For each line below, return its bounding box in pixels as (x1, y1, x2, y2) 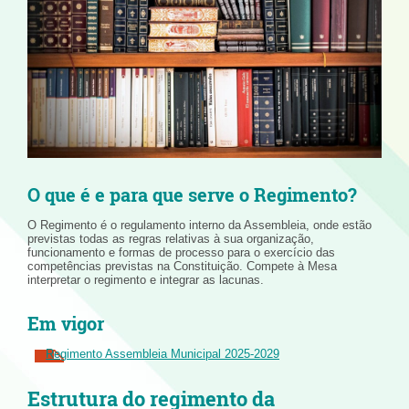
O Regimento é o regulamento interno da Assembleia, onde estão (27, 218, 372, 232)
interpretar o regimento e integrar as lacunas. (27, 273, 264, 287)
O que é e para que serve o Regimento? (27, 183, 357, 207)
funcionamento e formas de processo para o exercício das (27, 246, 335, 259)
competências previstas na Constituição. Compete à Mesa (27, 259, 337, 273)
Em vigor (27, 311, 104, 336)
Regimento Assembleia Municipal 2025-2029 (46, 347, 279, 361)
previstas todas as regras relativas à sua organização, (27, 232, 314, 246)
